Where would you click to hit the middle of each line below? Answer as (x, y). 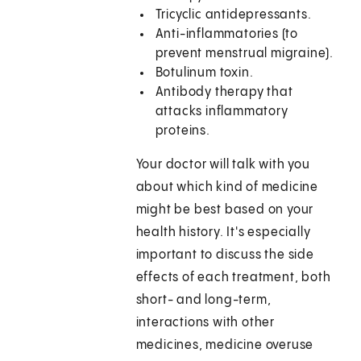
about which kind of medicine (227, 188)
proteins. (183, 131)
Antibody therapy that (224, 93)
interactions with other (205, 323)
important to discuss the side (225, 255)
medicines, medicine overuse (225, 346)
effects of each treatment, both (233, 278)
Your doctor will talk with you (223, 165)
